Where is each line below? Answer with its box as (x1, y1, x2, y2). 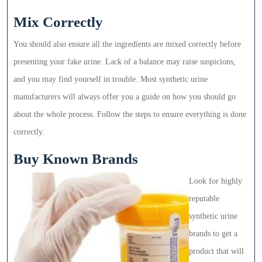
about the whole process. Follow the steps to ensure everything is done (13, 109, 246, 119)
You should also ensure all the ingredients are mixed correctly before (13, 39, 241, 49)
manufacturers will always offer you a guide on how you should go (13, 92, 236, 101)
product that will (189, 246, 244, 256)
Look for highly (189, 176, 242, 185)
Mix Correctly (13, 13, 103, 30)
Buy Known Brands (13, 150, 138, 167)
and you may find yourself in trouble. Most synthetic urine (13, 74, 208, 84)
